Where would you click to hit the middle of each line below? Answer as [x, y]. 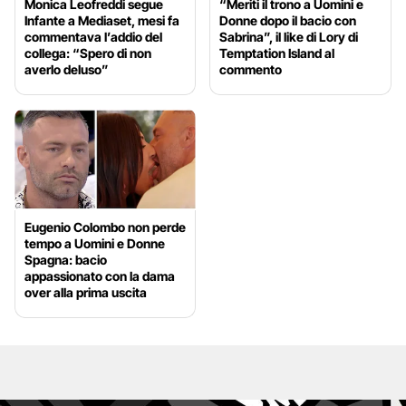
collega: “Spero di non [88, 53]
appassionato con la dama [100, 276]
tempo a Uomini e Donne [95, 244]
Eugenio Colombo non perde [105, 227]
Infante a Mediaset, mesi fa [102, 20]
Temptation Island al [277, 53]
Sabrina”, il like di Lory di [289, 36]
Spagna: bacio [66, 260]
